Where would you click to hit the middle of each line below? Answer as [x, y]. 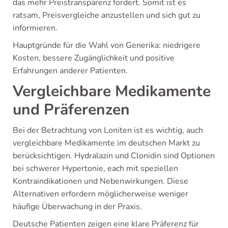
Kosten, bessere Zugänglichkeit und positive [94, 58]
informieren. [35, 28]
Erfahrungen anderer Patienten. [70, 71]
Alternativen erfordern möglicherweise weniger [101, 194]
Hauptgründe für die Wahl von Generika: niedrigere [107, 45]
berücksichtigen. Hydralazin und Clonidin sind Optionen [114, 156]
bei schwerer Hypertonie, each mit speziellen [95, 168]
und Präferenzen [71, 110]
